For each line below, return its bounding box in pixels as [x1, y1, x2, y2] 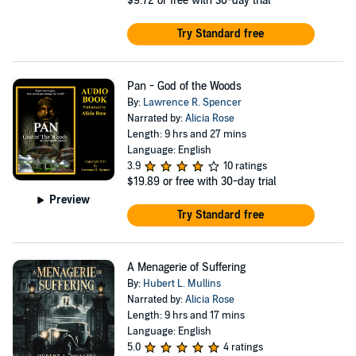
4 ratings [222, 341, 263, 354]
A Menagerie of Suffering [126, 261, 246, 274]
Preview [49, 192, 91, 207]
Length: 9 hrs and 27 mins [126, 128, 246, 141]
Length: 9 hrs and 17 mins [126, 309, 245, 322]
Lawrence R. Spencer [142, 96, 242, 109]
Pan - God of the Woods [126, 79, 242, 93]
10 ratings [222, 160, 267, 172]
